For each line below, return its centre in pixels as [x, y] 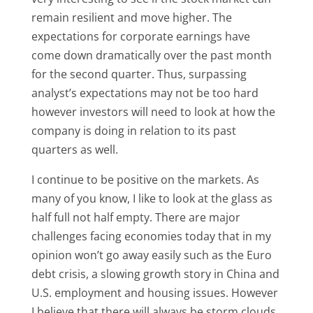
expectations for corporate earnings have [140, 36]
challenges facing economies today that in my [151, 236]
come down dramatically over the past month [151, 55]
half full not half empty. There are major [136, 217]
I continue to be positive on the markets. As [145, 180]
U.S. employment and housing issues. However [154, 293]
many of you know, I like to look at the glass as [152, 198]
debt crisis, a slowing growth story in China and [155, 274]
